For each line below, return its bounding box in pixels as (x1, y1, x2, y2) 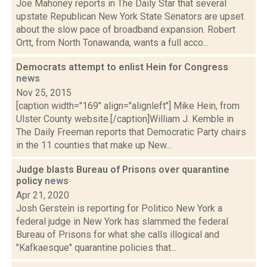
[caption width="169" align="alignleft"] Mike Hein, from (16, 100, 240, 111)
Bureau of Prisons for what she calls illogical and (16, 229, 219, 240)
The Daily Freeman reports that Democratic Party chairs (16, 126, 246, 138)
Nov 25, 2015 (16, 87, 72, 98)
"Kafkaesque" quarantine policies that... (16, 242, 176, 253)
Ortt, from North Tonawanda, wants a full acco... (16, 37, 209, 48)
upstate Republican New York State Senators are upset (16, 11, 244, 22)
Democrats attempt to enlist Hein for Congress (16, 61, 228, 73)
